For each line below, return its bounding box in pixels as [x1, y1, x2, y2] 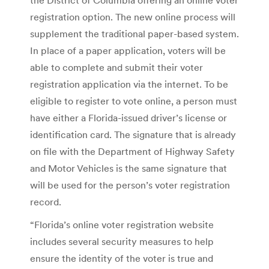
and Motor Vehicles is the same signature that [30, 162, 227, 174]
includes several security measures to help [30, 235, 214, 247]
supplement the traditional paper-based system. [30, 27, 239, 40]
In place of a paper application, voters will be [30, 44, 226, 56]
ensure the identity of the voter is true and [30, 252, 213, 264]
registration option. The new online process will [30, 10, 235, 23]
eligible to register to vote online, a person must [30, 94, 237, 107]
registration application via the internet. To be [30, 77, 228, 90]
